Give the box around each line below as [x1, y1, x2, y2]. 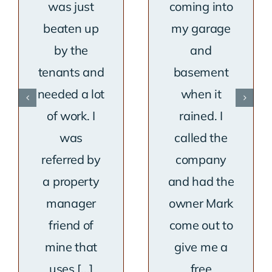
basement [173, 64, 229, 80]
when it [180, 86, 222, 102]
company [175, 152, 226, 168]
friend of [48, 217, 94, 233]
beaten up [43, 21, 99, 36]
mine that [44, 239, 98, 255]
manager [46, 195, 96, 211]
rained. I [179, 108, 223, 124]
